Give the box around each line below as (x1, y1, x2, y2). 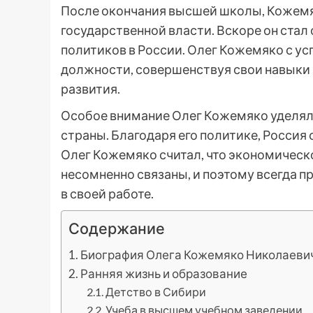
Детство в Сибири (105, 285, 206, 299)
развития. (61, 81, 120, 97)
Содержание (68, 219, 165, 238)
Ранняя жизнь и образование (80, 266, 248, 282)
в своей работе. (61, 186, 154, 202)
